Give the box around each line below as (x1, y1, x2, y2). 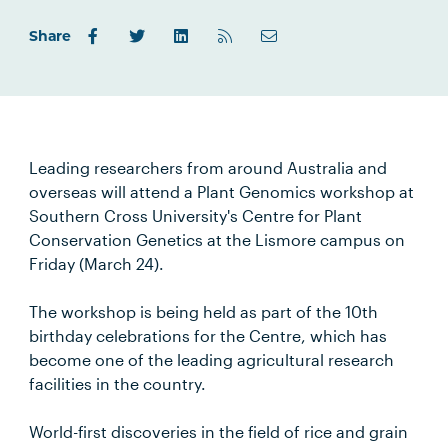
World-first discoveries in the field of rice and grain (29, 422, 409, 441)
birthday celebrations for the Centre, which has (29, 326, 388, 345)
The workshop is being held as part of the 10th (29, 302, 379, 321)
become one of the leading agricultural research (29, 350, 395, 369)
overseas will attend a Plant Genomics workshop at (29, 182, 415, 201)
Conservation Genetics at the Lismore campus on (29, 230, 406, 249)
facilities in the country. (29, 374, 207, 393)
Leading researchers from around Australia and (29, 158, 388, 177)
